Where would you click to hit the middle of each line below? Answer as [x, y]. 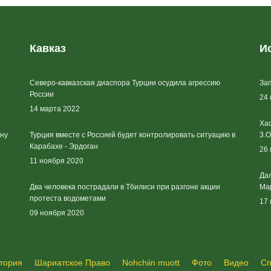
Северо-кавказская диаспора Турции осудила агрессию [125, 83]
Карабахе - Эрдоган [64, 146]
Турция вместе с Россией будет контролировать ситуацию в [132, 135]
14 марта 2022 [55, 109]
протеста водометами [68, 198]
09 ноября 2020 [57, 213]
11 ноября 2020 [57, 161]
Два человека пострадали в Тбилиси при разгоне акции [125, 187]
